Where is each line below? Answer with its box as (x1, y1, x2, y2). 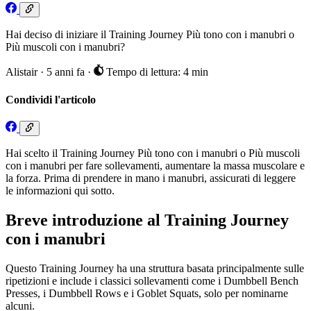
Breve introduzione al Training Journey (6, 211, 289, 230)
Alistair (6, 66, 37, 78)
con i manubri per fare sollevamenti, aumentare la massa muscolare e (6, 160, 305, 172)
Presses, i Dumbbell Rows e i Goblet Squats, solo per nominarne (6, 287, 288, 299)
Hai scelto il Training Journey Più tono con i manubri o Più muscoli (6, 147, 300, 160)
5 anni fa (47, 66, 87, 78)
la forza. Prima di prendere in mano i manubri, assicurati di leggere (6, 172, 296, 185)
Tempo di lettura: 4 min (103, 66, 208, 78)
